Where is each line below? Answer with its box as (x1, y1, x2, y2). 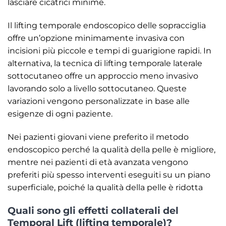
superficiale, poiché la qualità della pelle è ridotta (8, 182, 203, 192)
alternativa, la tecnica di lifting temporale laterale (8, 59, 202, 69)
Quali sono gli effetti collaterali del (8, 204, 179, 216)
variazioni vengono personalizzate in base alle (8, 96, 190, 106)
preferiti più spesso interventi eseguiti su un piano (8, 169, 210, 180)
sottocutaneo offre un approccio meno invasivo (8, 71, 198, 81)
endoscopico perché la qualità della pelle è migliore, (8, 144, 215, 154)
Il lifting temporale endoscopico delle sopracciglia (8, 21, 206, 31)
